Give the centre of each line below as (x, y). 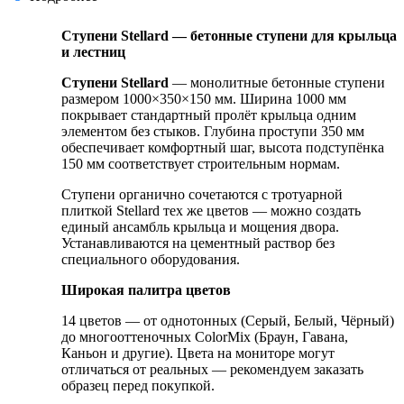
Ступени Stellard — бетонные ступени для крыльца (229, 36)
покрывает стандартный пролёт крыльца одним (209, 115)
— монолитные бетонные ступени (277, 83)
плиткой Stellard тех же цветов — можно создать (211, 211)
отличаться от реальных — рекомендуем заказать (212, 370)
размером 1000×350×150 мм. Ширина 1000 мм (204, 99)
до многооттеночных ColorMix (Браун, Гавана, (205, 337)
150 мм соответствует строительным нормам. (201, 164)
